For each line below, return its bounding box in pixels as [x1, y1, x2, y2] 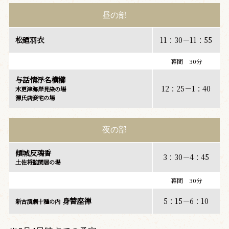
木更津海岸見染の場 [15, 84, 66, 93]
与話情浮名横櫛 [15, 74, 65, 85]
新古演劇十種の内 [15, 197, 60, 206]
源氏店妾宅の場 [15, 93, 55, 102]
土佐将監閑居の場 [15, 157, 60, 166]
